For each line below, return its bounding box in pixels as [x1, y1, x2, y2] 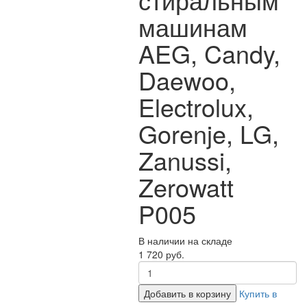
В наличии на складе [138, 234, 232, 248]
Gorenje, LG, [138, 116, 279, 151]
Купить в [238, 286, 277, 301]
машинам [138, 9, 247, 45]
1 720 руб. [138, 247, 184, 262]
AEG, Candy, [138, 36, 280, 71]
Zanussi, [138, 143, 232, 178]
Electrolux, [138, 89, 254, 125]
